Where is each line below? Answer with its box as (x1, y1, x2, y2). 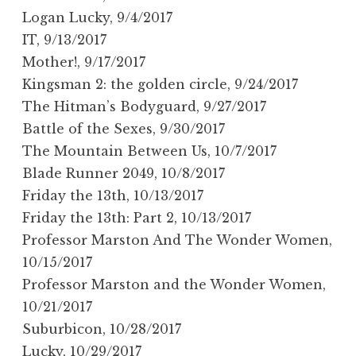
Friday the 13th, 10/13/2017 (22, 187, 203, 203)
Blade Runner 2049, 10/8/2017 (22, 164, 225, 181)
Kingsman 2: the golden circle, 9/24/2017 (22, 75, 298, 92)
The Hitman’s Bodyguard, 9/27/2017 (22, 98, 266, 114)
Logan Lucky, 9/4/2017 (22, 9, 172, 25)
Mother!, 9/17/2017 (22, 53, 145, 70)
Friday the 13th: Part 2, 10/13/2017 (22, 209, 251, 226)
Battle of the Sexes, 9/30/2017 (22, 120, 225, 137)
